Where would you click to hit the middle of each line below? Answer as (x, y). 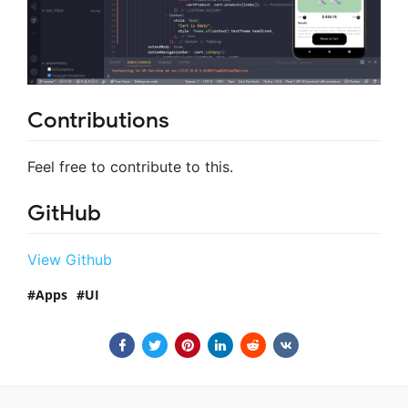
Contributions (98, 120)
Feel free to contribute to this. (130, 166)
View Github (70, 259)
